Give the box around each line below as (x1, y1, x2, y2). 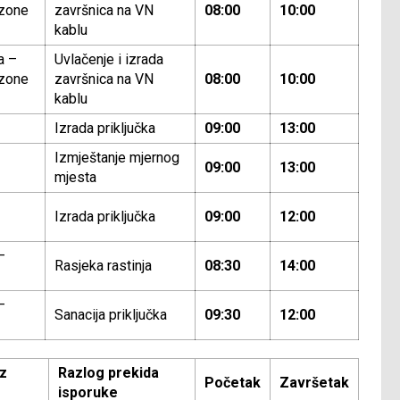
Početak (204, 374, 261, 392)
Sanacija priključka (54, 306, 167, 324)
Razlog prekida (58, 364, 159, 382)
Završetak (279, 374, 349, 392)
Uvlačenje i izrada (54, 51, 163, 69)
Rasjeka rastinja (54, 257, 152, 275)
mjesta (54, 169, 96, 187)
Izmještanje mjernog (54, 149, 179, 167)
